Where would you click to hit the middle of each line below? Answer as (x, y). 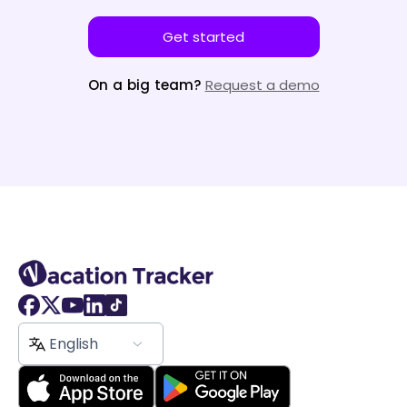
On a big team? (146, 85)
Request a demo (262, 85)
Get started (203, 37)
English (74, 344)
